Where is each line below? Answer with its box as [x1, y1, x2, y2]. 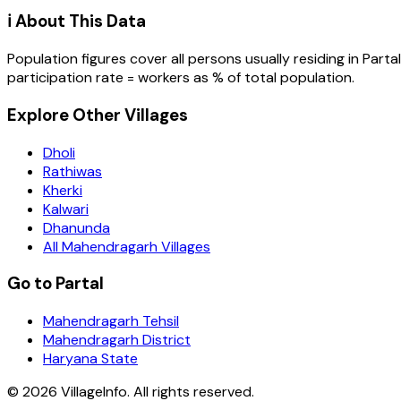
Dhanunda [43, 218, 110, 237]
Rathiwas [43, 161, 102, 181]
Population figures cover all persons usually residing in [7, 49, 363, 69]
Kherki [43, 180, 82, 200]
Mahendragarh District [43, 329, 191, 349]
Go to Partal [7, 272, 104, 295]
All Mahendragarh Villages [43, 236, 210, 256]
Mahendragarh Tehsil [43, 311, 179, 330]
